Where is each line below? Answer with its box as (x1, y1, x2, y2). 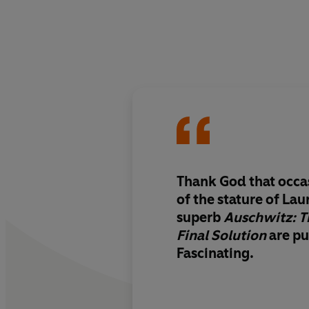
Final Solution (177, 226, 266, 243)
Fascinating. (177, 244, 254, 261)
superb (177, 208, 223, 226)
